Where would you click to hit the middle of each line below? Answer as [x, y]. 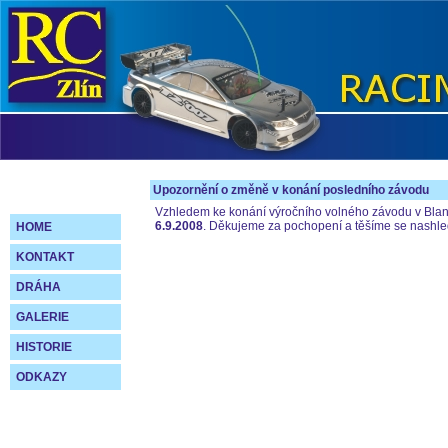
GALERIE [42, 317]
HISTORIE [44, 347]
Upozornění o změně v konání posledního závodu [291, 190]
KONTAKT [45, 257]
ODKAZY [41, 377]
